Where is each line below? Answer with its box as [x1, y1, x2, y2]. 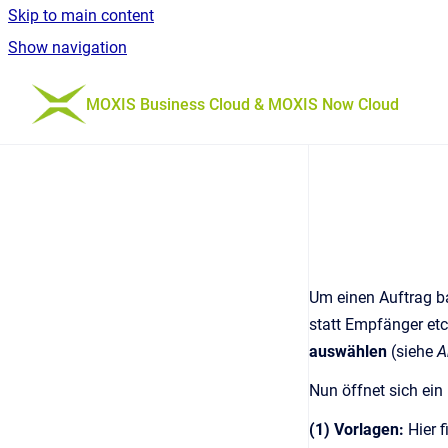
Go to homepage [85, 81, 203, 100]
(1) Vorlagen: [309, 420, 404, 439]
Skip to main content [8, 6, 154, 25]
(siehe [391, 342, 437, 361]
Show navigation [8, 38, 127, 57]
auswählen [309, 342, 391, 361]
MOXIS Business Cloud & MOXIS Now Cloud [86, 94, 400, 114]
